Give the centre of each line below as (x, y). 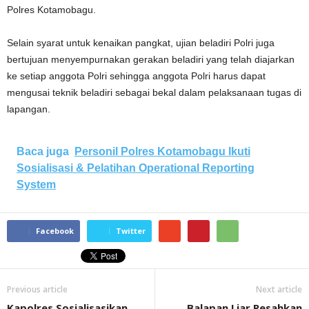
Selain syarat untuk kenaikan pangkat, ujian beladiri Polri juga (141, 43)
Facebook (55, 231)
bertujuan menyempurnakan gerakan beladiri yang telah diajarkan (151, 59)
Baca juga (43, 151)
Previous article (37, 289)
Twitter (131, 231)
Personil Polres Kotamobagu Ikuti (162, 151)
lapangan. (29, 109)
